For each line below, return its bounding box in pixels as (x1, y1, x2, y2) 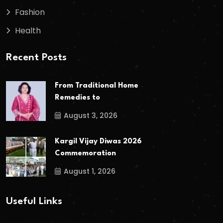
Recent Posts (6, 53, 67, 63)
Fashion (15, 6, 45, 18)
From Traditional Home (55, 82, 138, 90)
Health (15, 24, 41, 36)
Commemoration (55, 150, 116, 158)
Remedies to (55, 94, 100, 102)
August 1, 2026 (64, 166, 115, 177)
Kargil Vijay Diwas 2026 (55, 138, 142, 146)
